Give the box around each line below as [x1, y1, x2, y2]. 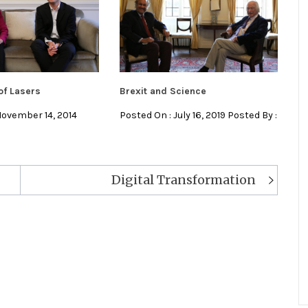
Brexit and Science [119, 85, 206, 97]
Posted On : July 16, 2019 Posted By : [119, 109, 277, 121]
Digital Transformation [111, 171, 256, 188]
